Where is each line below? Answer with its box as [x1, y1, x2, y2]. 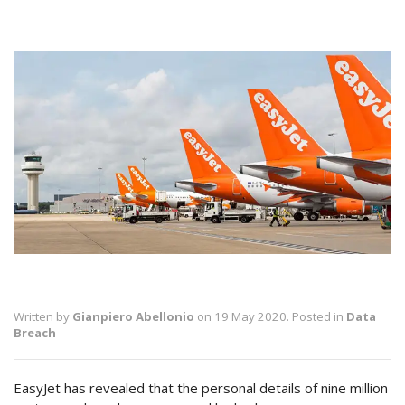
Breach [14, 324, 56, 341]
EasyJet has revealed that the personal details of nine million [14, 378, 388, 397]
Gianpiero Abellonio [72, 307, 194, 325]
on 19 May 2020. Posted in [194, 307, 346, 325]
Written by [14, 307, 72, 325]
